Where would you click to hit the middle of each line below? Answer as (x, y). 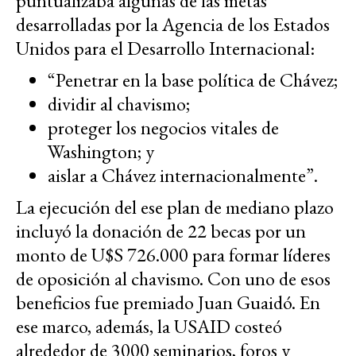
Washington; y (101, 151)
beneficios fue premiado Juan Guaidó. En (168, 302)
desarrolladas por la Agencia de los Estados (173, 24)
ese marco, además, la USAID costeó (149, 326)
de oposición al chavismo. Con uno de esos (173, 278)
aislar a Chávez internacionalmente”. (183, 175)
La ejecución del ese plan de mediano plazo (175, 207)
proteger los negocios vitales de (163, 127)
